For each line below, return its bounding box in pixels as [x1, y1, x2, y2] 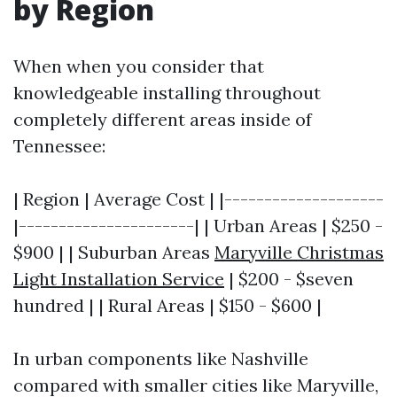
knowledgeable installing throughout [13, 81, 321, 104]
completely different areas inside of [13, 107, 312, 130]
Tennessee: [13, 134, 105, 157]
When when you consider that [13, 54, 264, 77]
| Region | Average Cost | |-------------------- [13, 187, 384, 210]
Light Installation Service [13, 267, 224, 290]
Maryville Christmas [214, 240, 384, 263]
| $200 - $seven [224, 267, 354, 290]
